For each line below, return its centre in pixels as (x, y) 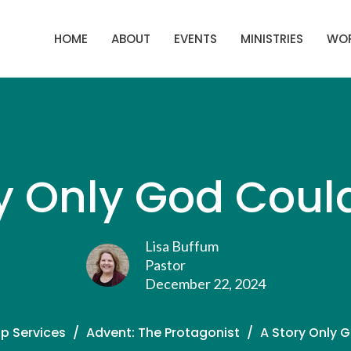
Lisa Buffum (181, 246)
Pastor (165, 264)
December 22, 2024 (205, 283)
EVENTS (195, 38)
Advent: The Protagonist (163, 332)
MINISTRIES (272, 38)
